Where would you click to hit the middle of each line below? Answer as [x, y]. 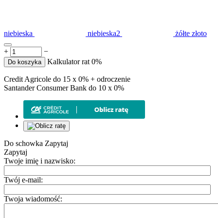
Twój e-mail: [23, 180]
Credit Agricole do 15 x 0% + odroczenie [67, 79]
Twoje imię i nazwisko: [40, 161]
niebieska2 [104, 33]
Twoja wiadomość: [33, 199]
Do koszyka [25, 62]
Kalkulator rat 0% [74, 61]
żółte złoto [191, 33]
